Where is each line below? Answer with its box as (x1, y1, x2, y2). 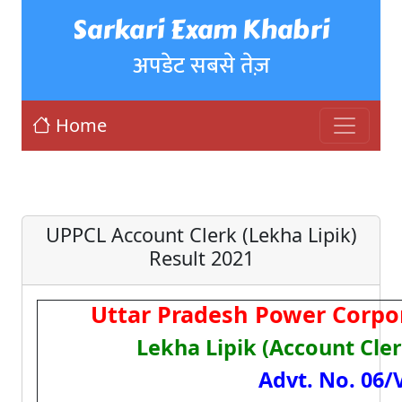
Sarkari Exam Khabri (73, 10, 329, 49)
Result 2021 (148, 245, 254, 271)
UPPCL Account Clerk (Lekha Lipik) (45, 222, 357, 248)
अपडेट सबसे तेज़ (132, 47, 270, 84)
